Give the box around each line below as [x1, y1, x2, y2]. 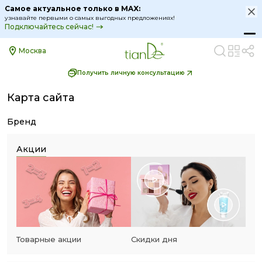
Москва [19, 46, 46, 55]
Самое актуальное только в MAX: [5, 4, 140, 13]
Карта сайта [7, 91, 74, 104]
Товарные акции [16, 235, 81, 244]
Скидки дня [131, 235, 177, 244]
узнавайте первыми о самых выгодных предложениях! [5, 13, 175, 22]
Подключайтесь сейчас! [5, 22, 94, 31]
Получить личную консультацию [77, 69, 185, 77]
